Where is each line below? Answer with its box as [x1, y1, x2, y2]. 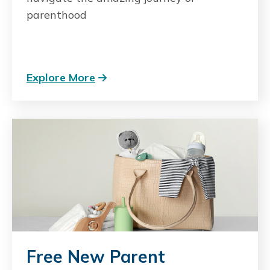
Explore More [27, 70, 95, 84]
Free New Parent [27, 245, 165, 267]
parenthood [27, 7, 87, 22]
